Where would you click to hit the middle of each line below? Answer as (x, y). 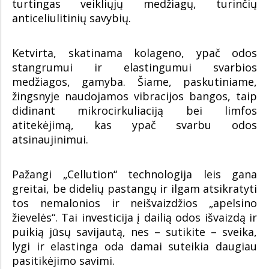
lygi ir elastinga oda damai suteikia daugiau (134, 246)
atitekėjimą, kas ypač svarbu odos (134, 125)
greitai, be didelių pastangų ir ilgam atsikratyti (134, 189)
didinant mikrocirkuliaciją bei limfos (134, 110)
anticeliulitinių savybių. (71, 18)
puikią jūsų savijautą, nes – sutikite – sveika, (134, 232)
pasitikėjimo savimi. (63, 261)
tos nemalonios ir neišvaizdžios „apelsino (134, 203)
